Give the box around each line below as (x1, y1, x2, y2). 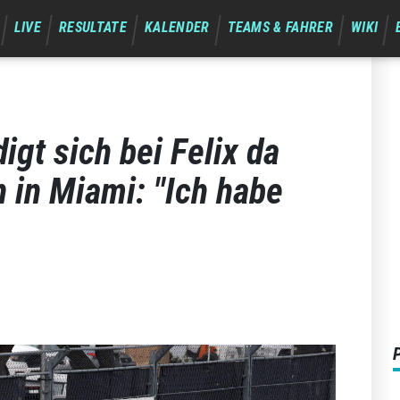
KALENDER (144, 19, 210, 36)
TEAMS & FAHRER (227, 19, 334, 36)
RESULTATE (59, 19, 127, 36)
